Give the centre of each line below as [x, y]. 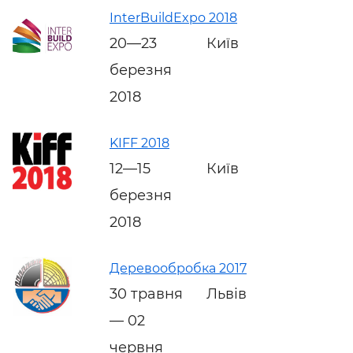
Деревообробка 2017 [178, 268]
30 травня [146, 294]
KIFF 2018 [139, 143]
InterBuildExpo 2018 [173, 17]
